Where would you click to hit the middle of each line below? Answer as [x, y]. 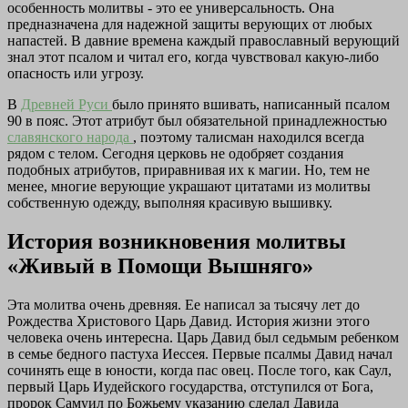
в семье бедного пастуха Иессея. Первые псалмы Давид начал [200, 354]
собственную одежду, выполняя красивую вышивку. [170, 203]
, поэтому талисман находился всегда [249, 138]
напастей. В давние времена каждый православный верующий [204, 41]
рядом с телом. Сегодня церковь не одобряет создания [175, 154]
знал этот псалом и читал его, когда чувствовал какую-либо [193, 57]
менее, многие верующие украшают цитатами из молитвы [189, 187]
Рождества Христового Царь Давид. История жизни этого [189, 321]
